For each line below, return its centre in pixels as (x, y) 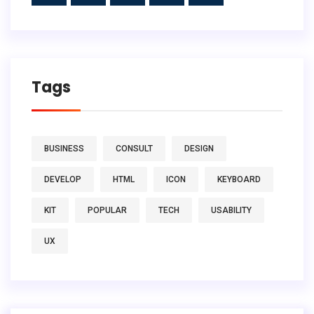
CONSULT (134, 148)
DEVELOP (63, 179)
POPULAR (107, 210)
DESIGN (199, 148)
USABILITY (231, 210)
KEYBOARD (239, 179)
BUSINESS (64, 148)
